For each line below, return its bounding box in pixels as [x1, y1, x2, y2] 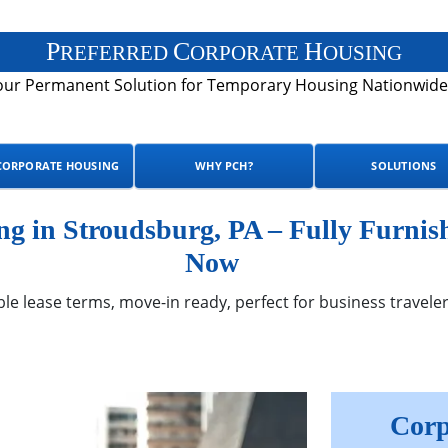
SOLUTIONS [371, 158, 437, 173]
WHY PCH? [195, 158, 253, 173]
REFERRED [60, 41, 173, 64]
